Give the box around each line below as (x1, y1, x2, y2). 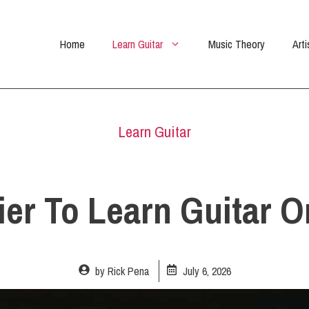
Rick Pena (107, 263, 149, 279)
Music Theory (208, 37, 265, 52)
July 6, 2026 (182, 263, 231, 279)
